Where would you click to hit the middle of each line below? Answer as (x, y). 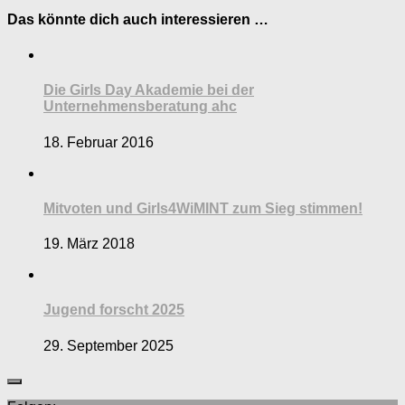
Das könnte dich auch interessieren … (138, 19)
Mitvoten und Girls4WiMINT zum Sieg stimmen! (203, 208)
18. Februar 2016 (99, 142)
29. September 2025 (108, 345)
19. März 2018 (89, 244)
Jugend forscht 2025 (114, 310)
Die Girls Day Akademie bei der (149, 90)
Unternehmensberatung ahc (140, 107)
